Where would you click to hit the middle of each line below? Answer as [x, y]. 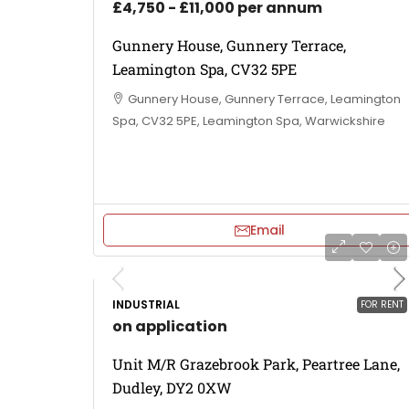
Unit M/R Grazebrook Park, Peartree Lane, [256, 364]
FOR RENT [382, 304]
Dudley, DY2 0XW [172, 388]
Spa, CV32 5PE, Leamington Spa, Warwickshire [249, 121]
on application [170, 326]
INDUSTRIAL [146, 304]
